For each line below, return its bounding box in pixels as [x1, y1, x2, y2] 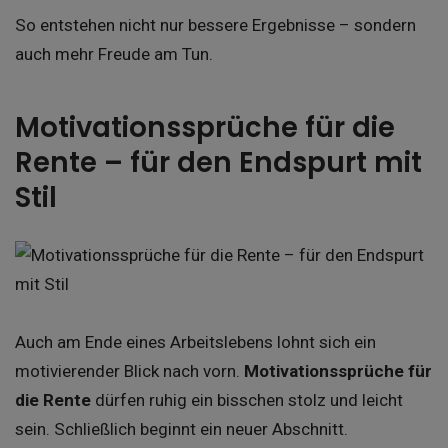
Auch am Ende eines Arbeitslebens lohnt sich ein [15, 331, 376, 352]
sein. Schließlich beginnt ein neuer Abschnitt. [15, 418, 348, 439]
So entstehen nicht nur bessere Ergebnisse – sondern [15, 14, 416, 35]
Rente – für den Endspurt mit [15, 142, 422, 182]
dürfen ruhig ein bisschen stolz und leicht [91, 389, 403, 410]
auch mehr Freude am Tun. [15, 43, 213, 64]
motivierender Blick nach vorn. [15, 360, 244, 381]
